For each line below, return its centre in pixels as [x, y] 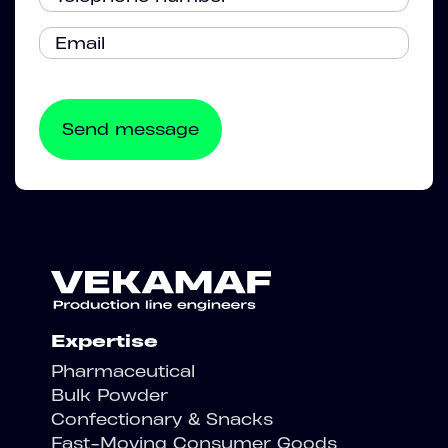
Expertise [104, 340]
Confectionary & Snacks [162, 419]
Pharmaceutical [123, 371]
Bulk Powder [109, 395]
